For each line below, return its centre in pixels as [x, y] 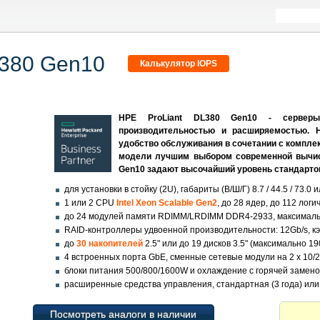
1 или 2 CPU [90, 203]
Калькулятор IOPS [179, 64]
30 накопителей [111, 244]
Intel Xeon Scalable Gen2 [167, 203]
